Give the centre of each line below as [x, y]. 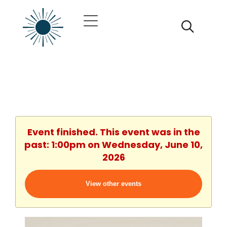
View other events [113, 183]
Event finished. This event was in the [113, 132]
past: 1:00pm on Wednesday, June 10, [113, 144]
